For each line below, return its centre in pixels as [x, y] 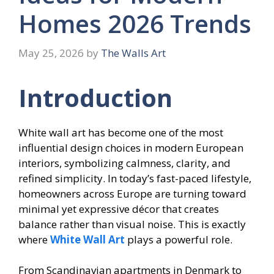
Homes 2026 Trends [135, 24]
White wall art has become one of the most [121, 132]
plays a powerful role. [180, 239]
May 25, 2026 [51, 53]
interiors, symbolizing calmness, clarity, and [124, 163]
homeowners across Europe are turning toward [132, 193]
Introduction [95, 97]
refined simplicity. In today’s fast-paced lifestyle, [135, 178]
